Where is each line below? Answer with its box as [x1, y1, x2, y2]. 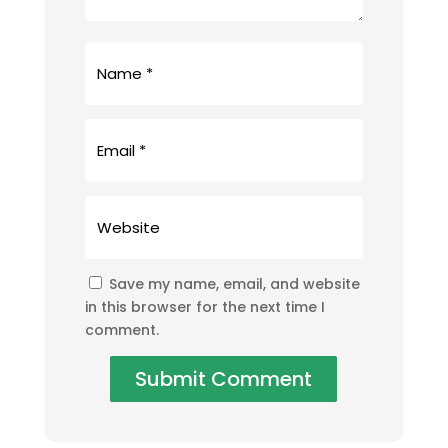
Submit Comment [135, 364, 313, 393]
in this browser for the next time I [84, 296, 325, 317]
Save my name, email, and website [108, 273, 360, 294]
